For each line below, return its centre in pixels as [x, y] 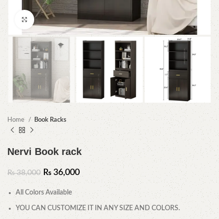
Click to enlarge [56, 19]
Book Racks [50, 120]
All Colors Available [44, 193]
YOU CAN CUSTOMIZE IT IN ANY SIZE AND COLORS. [98, 208]
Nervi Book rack [44, 152]
